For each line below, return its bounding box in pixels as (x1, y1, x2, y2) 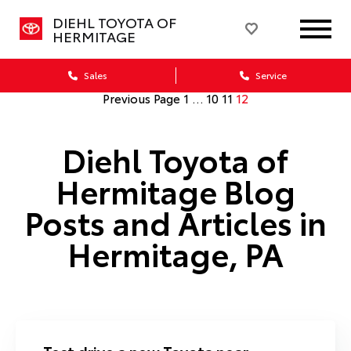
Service (253, 68, 287, 81)
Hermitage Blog (56, 168, 295, 212)
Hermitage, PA (67, 230, 284, 275)
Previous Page (103, 89, 180, 107)
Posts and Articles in (24, 199, 327, 244)
